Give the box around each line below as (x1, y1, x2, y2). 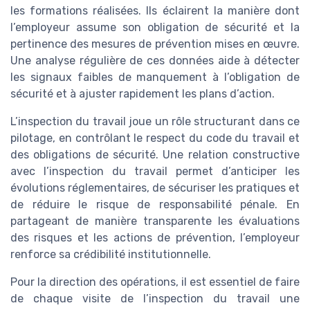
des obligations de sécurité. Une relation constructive (10, 148, 300, 162)
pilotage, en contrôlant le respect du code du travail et (10, 131, 300, 145)
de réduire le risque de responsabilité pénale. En (10, 198, 300, 212)
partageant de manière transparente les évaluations (10, 215, 300, 228)
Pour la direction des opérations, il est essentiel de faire (10, 275, 300, 289)
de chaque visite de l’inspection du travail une (10, 292, 300, 306)
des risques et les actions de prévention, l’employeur (10, 231, 300, 245)
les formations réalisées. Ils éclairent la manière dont (10, 4, 300, 18)
